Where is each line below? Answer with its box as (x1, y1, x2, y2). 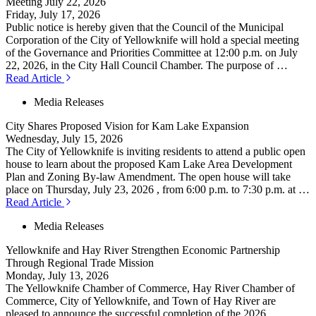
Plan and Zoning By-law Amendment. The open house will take (6, 171, 291, 183)
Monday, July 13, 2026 (6, 269, 109, 282)
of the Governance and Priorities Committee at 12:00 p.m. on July (6, 47, 298, 59)
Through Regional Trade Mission (6, 257, 154, 269)
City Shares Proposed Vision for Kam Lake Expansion (6, 120, 249, 133)
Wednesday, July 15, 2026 (6, 133, 123, 145)
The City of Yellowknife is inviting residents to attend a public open (6, 145, 305, 158)
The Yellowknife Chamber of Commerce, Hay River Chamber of (6, 282, 295, 295)
